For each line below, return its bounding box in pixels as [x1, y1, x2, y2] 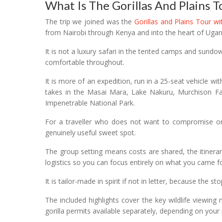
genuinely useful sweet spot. [45, 128, 136, 138]
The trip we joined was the [45, 17, 134, 27]
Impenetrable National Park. [45, 98, 135, 108]
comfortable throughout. [45, 57, 124, 67]
